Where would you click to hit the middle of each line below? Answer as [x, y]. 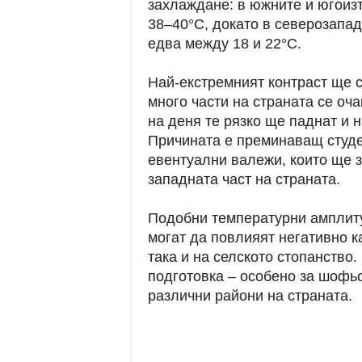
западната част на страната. [244, 179]
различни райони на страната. [250, 296]
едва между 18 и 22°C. [224, 44]
